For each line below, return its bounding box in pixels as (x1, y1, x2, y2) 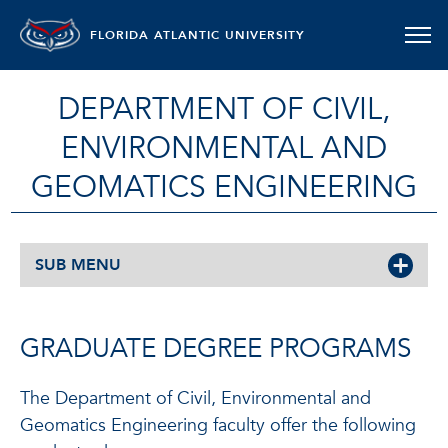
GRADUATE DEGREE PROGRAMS (20, 331, 411, 367)
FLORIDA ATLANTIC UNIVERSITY (90, 27, 305, 43)
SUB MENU (35, 254, 121, 276)
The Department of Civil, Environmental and (20, 386, 371, 411)
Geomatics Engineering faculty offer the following (20, 413, 416, 438)
